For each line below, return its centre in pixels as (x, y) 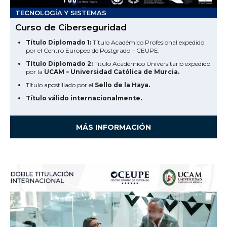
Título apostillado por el (60, 85)
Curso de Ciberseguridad (71, 27)
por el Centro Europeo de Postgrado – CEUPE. (93, 50)
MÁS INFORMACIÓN (113, 127)
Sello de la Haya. (122, 85)
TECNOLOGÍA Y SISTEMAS (61, 12)
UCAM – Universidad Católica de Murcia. (112, 71)
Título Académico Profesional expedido (148, 42)
